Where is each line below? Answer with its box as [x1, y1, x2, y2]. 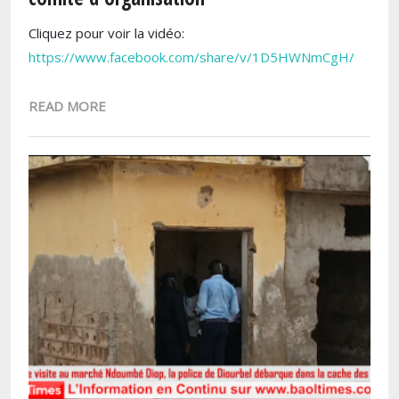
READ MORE [28, 96, 106, 115]
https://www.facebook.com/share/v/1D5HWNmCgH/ [28, 47, 354, 66]
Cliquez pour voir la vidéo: [28, 23, 184, 42]
